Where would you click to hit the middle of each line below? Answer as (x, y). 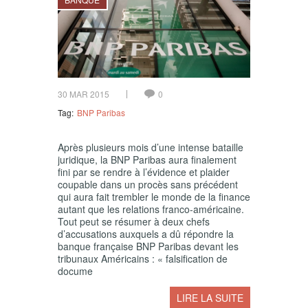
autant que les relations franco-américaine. (151, 209)
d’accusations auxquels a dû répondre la (146, 234)
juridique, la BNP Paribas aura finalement (147, 160)
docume (75, 271)
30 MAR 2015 (84, 94)
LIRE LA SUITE (210, 298)
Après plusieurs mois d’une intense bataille (151, 147)
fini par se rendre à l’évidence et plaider (144, 172)
